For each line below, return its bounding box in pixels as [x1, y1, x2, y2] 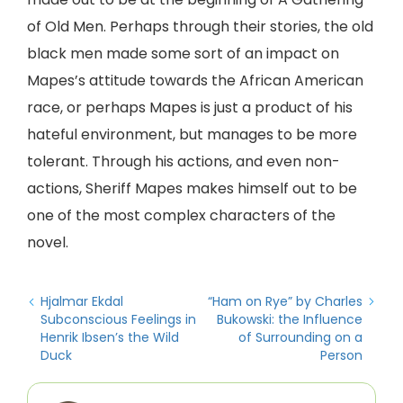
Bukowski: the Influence [217, 310, 363, 328]
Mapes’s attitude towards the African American [27, 70, 363, 91]
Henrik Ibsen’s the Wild [40, 328, 179, 346]
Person [320, 346, 363, 364]
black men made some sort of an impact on [27, 43, 339, 64]
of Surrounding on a [238, 328, 363, 346]
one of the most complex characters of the [27, 205, 336, 226]
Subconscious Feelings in [40, 310, 196, 328]
